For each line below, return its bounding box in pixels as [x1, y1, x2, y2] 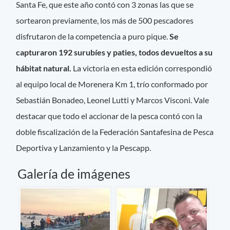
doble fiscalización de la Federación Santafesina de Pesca [16, 126, 214, 137]
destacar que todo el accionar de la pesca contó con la [16, 110, 203, 121]
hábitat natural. [16, 63, 73, 73]
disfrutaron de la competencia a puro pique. [16, 31, 168, 41]
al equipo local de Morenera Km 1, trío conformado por [16, 79, 208, 89]
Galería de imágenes [17, 166, 130, 182]
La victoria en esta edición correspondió [73, 63, 213, 73]
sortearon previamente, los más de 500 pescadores [16, 15, 194, 25]
